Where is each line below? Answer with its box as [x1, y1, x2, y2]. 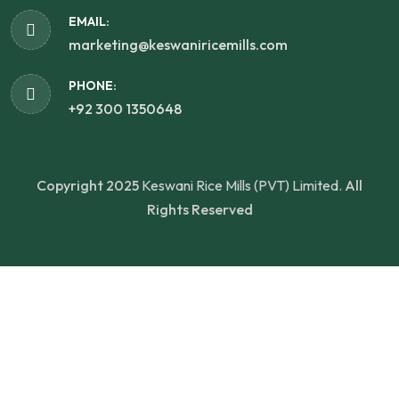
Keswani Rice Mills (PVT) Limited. [142, 176, 342, 195]
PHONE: [69, 77, 117, 94]
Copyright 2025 [37, 176, 142, 195]
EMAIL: [69, 13, 110, 30]
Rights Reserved [146, 200, 253, 219]
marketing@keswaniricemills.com [69, 36, 288, 54]
